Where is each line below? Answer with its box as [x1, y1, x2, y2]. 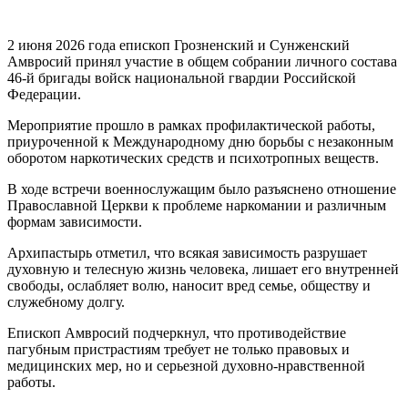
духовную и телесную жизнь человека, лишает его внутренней [7, 261, 399, 278]
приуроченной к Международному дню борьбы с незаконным [7, 134, 393, 150]
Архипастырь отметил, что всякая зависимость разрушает [7, 245, 367, 261]
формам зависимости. [7, 214, 142, 230]
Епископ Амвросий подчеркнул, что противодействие [7, 325, 346, 342]
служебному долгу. [7, 294, 125, 311]
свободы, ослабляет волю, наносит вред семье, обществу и [7, 278, 371, 294]
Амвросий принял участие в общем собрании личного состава [7, 54, 397, 70]
